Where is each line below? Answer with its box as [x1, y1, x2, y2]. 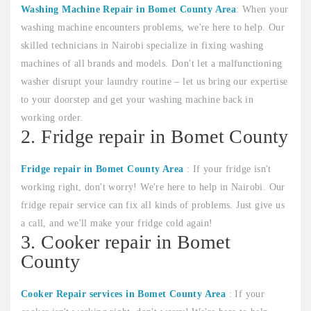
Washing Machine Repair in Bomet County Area [21, 4, 237, 15]
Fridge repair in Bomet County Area [21, 164, 184, 175]
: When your [236, 4, 289, 15]
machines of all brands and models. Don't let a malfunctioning [21, 58, 283, 69]
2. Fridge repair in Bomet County [21, 126, 289, 148]
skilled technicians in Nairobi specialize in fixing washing [21, 40, 264, 51]
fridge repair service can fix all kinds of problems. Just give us [21, 200, 285, 211]
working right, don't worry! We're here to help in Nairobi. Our [21, 182, 285, 193]
